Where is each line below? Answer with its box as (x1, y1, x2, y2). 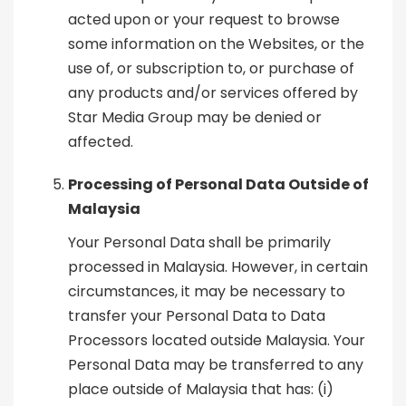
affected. (68, 131, 133, 153)
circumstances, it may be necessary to (68, 281, 345, 303)
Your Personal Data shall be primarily (68, 232, 331, 254)
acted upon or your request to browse (68, 9, 340, 31)
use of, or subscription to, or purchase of (68, 58, 354, 80)
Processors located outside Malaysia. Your (68, 330, 365, 352)
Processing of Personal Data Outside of (68, 174, 369, 196)
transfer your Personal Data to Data (68, 305, 325, 327)
